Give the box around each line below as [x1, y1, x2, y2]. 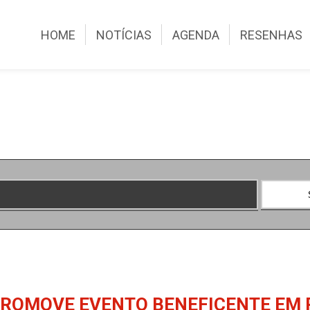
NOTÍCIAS [96, 27, 152, 42]
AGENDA [172, 27, 220, 42]
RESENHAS [240, 27, 303, 42]
